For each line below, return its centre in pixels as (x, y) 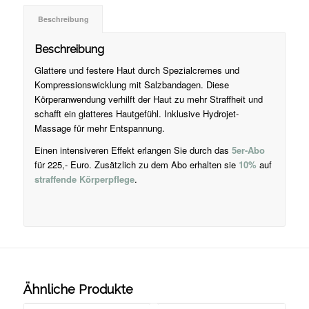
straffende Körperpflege (84, 179)
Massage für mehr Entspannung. (99, 128)
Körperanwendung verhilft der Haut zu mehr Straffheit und (148, 99)
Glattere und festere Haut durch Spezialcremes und (137, 70)
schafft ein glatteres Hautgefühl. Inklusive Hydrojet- (136, 113)
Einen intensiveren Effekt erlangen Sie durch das (131, 150)
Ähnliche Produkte (78, 289)
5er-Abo (247, 150)
